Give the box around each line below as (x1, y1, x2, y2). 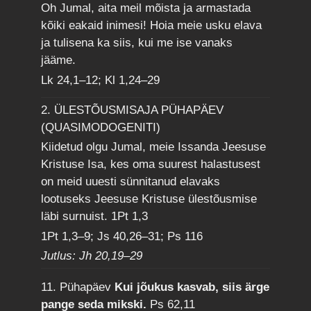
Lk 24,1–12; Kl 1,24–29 (41, 73, 160, 87)
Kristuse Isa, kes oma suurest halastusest (41, 158, 261, 171)
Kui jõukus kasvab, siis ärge (115, 280, 270, 294)
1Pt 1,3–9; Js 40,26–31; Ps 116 (41, 229, 203, 243)
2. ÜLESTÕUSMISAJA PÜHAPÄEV (41, 103, 224, 117)
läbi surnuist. (41, 210, 112, 224)
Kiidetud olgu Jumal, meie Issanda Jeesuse (41, 140, 267, 154)
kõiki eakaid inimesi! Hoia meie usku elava (41, 19, 262, 33)
